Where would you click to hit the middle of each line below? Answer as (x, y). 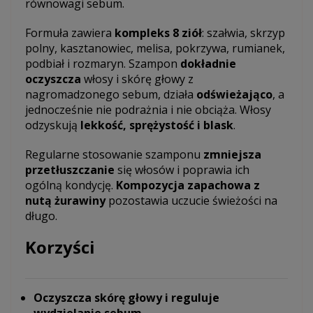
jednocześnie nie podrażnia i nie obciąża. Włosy (148, 110)
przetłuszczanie (70, 170)
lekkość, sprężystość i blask (157, 125)
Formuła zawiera (70, 33)
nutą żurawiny (65, 201)
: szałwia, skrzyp (243, 33)
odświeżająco (234, 95)
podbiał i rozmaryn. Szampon (103, 64)
